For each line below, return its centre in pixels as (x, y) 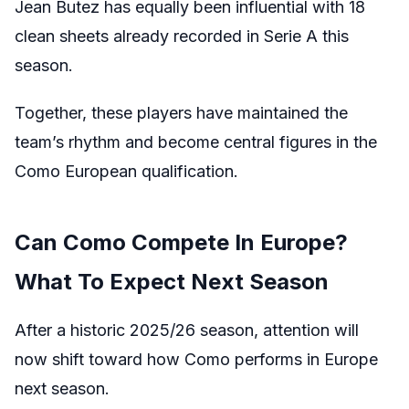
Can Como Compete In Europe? (181, 242)
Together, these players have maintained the (181, 112)
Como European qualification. (126, 171)
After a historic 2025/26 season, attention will (187, 330)
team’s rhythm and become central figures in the (196, 142)
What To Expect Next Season (172, 281)
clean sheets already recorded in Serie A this (182, 36)
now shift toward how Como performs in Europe (196, 359)
